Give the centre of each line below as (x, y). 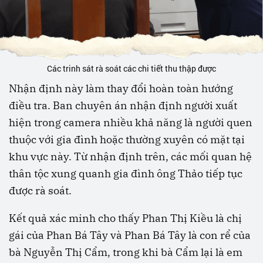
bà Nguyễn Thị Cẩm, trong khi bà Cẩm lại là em (126, 252)
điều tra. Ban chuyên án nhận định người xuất (123, 106)
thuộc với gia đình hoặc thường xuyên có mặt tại (127, 140)
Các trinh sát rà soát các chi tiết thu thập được (131, 69)
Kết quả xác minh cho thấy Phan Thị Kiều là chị (125, 218)
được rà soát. (40, 191)
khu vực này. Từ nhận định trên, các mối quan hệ (130, 157)
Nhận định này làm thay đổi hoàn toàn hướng (121, 89)
